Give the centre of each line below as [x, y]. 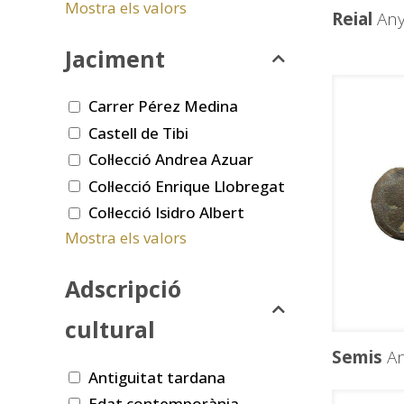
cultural [110, 330]
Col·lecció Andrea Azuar [171, 160]
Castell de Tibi [138, 133]
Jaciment [115, 58]
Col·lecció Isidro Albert [166, 213]
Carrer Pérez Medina [163, 106]
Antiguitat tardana [157, 377]
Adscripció [123, 289]
